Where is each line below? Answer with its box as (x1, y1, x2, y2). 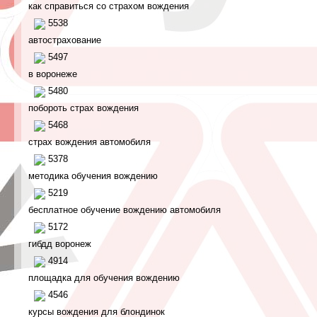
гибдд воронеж (28, 238, 91, 249)
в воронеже (28, 69, 77, 79)
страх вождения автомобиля (28, 137, 151, 147)
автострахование (28, 35, 101, 45)
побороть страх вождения (28, 103, 139, 113)
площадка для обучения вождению (28, 272, 180, 283)
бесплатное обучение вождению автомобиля (28, 204, 221, 215)
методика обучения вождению (28, 171, 158, 181)
